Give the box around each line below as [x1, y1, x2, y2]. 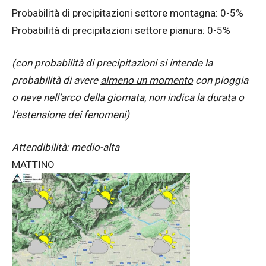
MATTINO [12, 159, 55, 170]
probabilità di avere [12, 74, 100, 86]
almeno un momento [100, 74, 193, 86]
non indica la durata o [148, 91, 244, 103]
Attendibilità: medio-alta [12, 141, 119, 153]
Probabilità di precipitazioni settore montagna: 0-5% [12, 7, 243, 19]
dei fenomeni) [65, 109, 129, 121]
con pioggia [193, 74, 248, 86]
